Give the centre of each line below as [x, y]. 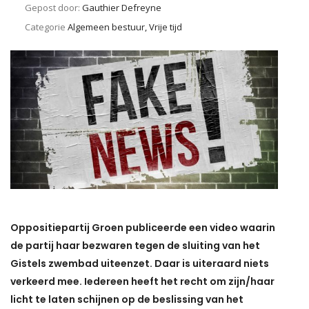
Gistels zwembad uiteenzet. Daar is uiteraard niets [140, 264]
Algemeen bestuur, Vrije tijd [125, 27]
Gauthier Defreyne [122, 8]
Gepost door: [53, 8]
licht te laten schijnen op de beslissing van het [127, 300]
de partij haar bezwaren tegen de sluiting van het [135, 246]
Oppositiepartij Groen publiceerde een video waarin [143, 228]
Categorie [46, 27]
